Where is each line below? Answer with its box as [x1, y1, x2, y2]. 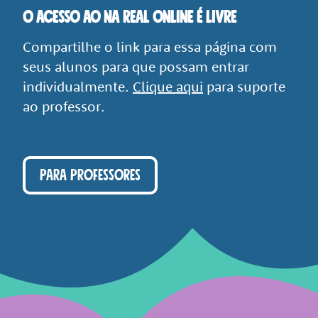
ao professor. [23, 97, 105, 115]
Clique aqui [133, 77, 203, 95]
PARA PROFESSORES [40, 167, 141, 183]
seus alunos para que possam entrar [23, 57, 249, 75]
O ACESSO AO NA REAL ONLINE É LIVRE [23, 9, 236, 26]
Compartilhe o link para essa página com [23, 37, 277, 55]
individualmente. [23, 77, 133, 95]
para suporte [203, 77, 285, 95]
